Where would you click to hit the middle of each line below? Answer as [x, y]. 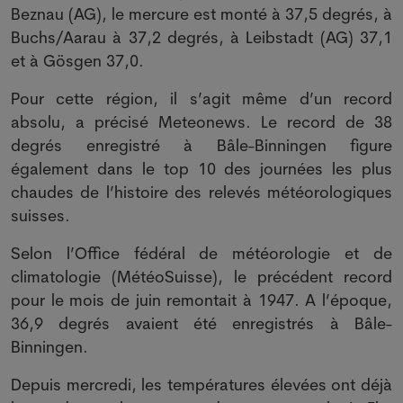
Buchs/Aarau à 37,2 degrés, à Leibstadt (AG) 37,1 [201, 37]
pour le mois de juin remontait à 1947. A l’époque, [201, 300]
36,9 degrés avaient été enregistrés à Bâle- [201, 323]
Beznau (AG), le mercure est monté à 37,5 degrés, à [201, 14]
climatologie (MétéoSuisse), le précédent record [201, 277]
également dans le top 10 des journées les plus [201, 169]
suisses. [40, 215]
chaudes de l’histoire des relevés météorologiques [201, 192]
